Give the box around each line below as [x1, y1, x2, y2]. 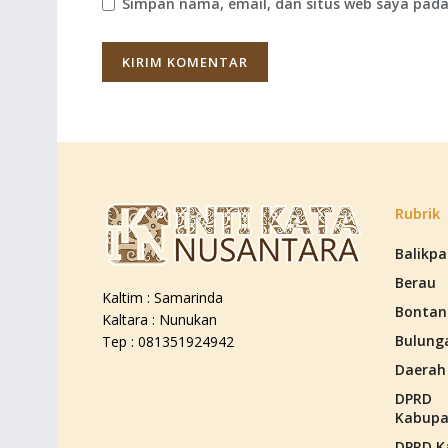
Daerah [394, 360, 446, 380]
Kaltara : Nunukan [102, 309, 217, 329]
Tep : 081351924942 [102, 331, 234, 351]
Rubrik [394, 203, 440, 224]
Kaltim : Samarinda [102, 287, 223, 307]
